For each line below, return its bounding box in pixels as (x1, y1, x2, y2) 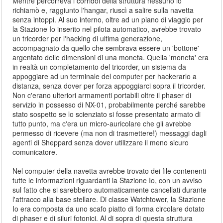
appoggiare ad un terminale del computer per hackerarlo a (12, 71, 197, 81)
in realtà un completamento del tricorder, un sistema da (12, 62, 187, 72)
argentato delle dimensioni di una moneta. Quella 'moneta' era (12, 52, 209, 62)
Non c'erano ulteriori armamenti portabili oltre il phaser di (12, 90, 192, 100)
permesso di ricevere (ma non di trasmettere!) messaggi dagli (12, 128, 207, 138)
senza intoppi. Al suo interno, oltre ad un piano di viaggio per (12, 14, 204, 24)
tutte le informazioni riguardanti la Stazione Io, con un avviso (12, 175, 203, 185)
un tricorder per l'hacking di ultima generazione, (12, 33, 163, 43)
